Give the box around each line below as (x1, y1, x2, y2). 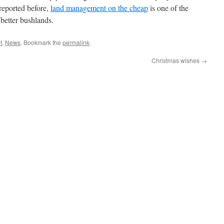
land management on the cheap (50, 2, 148, 13)
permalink (62, 38, 89, 46)
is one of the (148, 2, 188, 13)
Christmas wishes (151, 56, 201, 64)
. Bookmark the (20, 38, 62, 46)
